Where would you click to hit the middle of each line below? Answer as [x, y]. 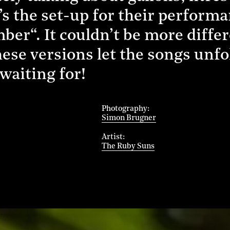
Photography [124, 109]
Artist [112, 137]
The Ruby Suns [128, 146]
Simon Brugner [129, 118]
